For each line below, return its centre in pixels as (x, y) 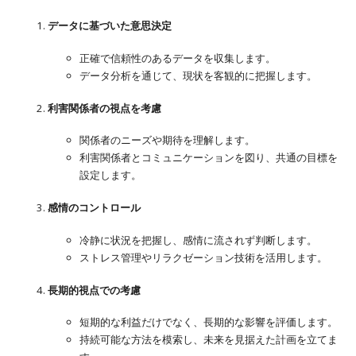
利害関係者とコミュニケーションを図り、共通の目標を (209, 158)
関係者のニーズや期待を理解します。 (167, 140)
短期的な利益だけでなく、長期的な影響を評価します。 (209, 322)
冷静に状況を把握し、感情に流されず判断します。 (198, 240)
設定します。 (110, 175)
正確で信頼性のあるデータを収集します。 (178, 58)
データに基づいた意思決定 (110, 26)
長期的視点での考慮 (94, 290)
